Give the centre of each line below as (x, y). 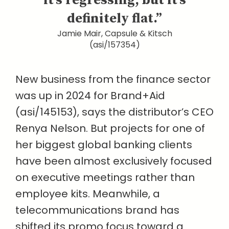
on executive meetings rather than (105, 178)
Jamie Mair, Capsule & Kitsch (114, 34)
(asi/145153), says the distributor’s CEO (114, 112)
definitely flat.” (114, 19)
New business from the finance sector (113, 79)
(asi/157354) (114, 45)
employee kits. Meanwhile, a (88, 194)
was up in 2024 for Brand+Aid (90, 96)
